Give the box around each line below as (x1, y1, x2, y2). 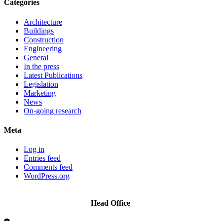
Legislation (24, 79, 58, 88)
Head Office (91, 199, 130, 208)
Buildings (24, 26, 54, 35)
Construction (24, 35, 64, 44)
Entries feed (24, 154, 61, 163)
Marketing (24, 88, 56, 97)
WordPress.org (24, 172, 70, 181)
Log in (24, 145, 44, 154)
